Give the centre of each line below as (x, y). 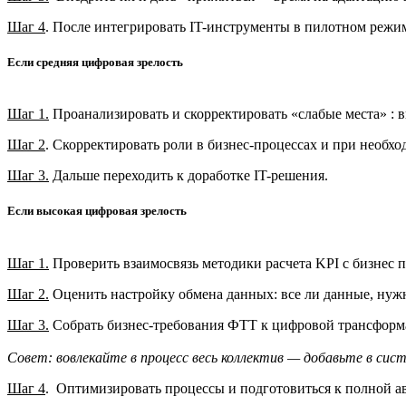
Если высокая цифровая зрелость (97, 211)
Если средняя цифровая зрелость (95, 63)
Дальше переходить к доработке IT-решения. (188, 176)
